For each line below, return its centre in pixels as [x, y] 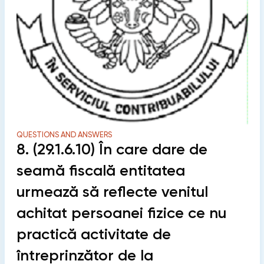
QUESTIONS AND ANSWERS [64, 135]
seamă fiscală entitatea [100, 171]
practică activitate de [93, 235]
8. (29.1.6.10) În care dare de [112, 150]
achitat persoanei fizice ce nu [121, 213]
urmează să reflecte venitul [112, 192]
